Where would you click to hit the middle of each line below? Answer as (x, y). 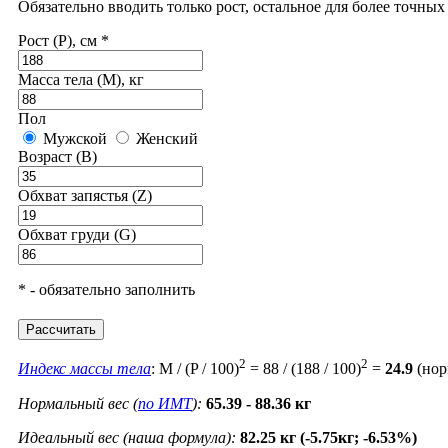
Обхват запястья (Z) (85, 196)
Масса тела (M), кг (81, 80)
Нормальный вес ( (78, 403)
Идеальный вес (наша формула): (127, 437)
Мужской (73, 139)
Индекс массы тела (84, 369)
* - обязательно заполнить (106, 290)
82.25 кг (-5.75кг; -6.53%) (328, 437)
